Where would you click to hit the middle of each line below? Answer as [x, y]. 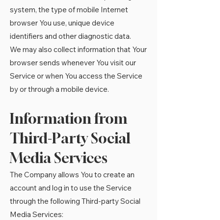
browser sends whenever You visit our [73, 63]
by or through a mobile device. [59, 89]
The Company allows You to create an [72, 175]
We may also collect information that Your [78, 49]
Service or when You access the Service [76, 76]
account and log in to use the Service [71, 188]
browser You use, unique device [62, 23]
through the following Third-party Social [75, 201]
